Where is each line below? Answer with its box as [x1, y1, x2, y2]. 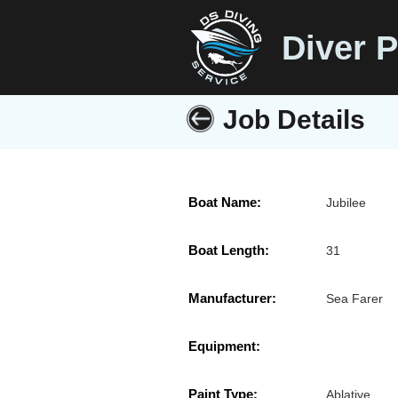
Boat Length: [188, 243, 269, 259]
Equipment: [188, 338, 260, 354]
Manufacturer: [188, 291, 276, 306]
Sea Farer [326, 291, 384, 306]
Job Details [223, 105, 365, 134]
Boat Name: [188, 195, 261, 211]
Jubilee [326, 195, 367, 211]
